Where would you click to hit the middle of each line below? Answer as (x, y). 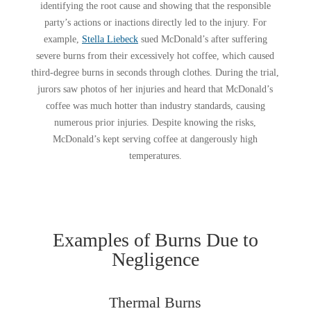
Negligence (155, 259)
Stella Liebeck (110, 39)
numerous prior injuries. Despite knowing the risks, (155, 122)
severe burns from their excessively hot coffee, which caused (155, 56)
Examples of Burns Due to (155, 239)
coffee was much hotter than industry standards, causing (155, 106)
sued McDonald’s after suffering (202, 39)
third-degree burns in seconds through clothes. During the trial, (155, 72)
